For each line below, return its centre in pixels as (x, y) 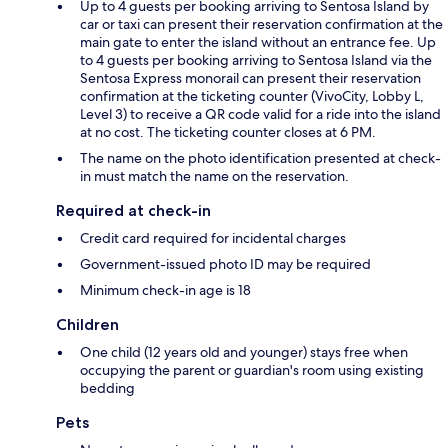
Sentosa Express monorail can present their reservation (250, 77)
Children (87, 324)
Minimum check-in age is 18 (165, 289)
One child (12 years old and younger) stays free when (244, 351)
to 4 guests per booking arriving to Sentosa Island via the (256, 59)
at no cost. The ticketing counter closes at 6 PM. (228, 131)
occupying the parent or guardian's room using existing (252, 369)
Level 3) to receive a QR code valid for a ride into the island (260, 113)
